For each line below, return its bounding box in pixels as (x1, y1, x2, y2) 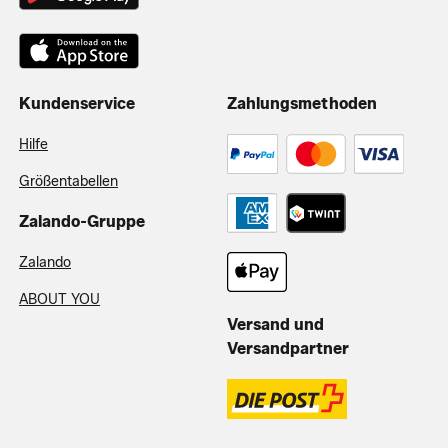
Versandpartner (227, 338, 349, 358)
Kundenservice (19, 93, 135, 113)
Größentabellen (19, 172, 118, 190)
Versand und (227, 314, 324, 334)
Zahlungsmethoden (227, 93, 377, 113)
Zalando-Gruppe (19, 211, 145, 231)
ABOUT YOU (19, 290, 100, 308)
